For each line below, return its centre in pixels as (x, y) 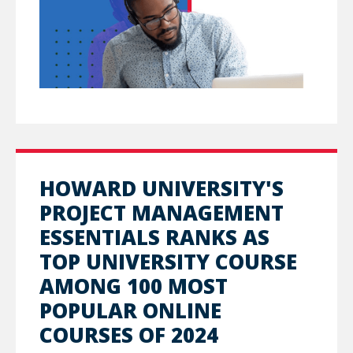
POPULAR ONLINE (130, 310)
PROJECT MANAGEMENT (162, 212)
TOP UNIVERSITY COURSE (168, 261)
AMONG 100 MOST (134, 286)
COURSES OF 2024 (129, 334)
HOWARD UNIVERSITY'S (162, 188)
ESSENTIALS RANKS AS (154, 237)
